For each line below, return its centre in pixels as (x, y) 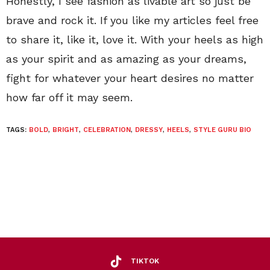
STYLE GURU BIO (222, 130)
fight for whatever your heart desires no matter (130, 78)
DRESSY (149, 130)
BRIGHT (66, 130)
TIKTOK (145, 261)
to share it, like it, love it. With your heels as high (135, 39)
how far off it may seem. (69, 97)
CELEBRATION (107, 130)
